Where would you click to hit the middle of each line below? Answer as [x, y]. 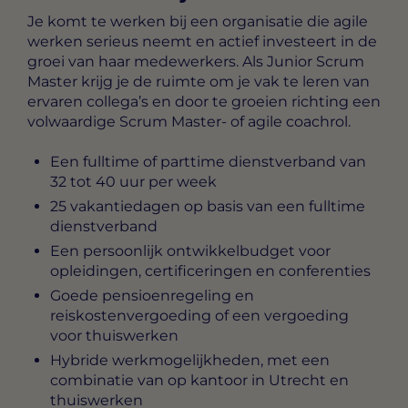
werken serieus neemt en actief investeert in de [202, 41]
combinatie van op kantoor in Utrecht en [199, 381]
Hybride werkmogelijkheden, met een [190, 361]
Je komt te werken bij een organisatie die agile [198, 21]
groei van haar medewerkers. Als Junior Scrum [196, 61]
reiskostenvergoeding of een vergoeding [199, 316]
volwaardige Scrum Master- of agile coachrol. [189, 121]
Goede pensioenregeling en [152, 296]
